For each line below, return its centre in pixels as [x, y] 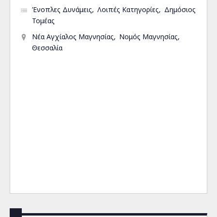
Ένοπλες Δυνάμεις [62, 9]
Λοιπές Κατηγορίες [128, 9]
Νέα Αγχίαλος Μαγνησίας [73, 37]
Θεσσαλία [47, 48]
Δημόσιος [180, 9]
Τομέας [43, 21]
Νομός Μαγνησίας [148, 37]
